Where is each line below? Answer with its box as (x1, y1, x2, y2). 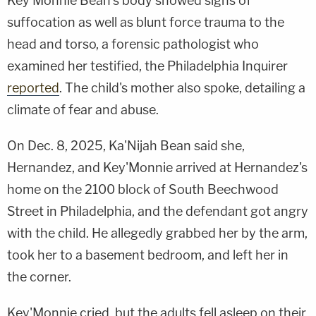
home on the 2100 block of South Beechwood (7, 181, 279, 197)
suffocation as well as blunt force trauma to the (7, 14, 284, 30)
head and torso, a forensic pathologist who (7, 36, 259, 51)
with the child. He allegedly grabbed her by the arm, (7, 225, 308, 241)
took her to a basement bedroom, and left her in (7, 247, 288, 262)
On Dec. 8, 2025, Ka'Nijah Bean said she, (7, 138, 245, 153)
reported (7, 80, 59, 95)
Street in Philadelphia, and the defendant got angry (7, 203, 308, 219)
